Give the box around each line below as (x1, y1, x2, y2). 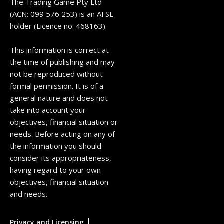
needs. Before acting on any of (10, 128, 115, 139)
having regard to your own (10, 164, 101, 175)
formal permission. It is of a (10, 80, 103, 91)
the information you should (10, 140, 101, 151)
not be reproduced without (10, 68, 103, 79)
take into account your (10, 104, 86, 115)
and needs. (10, 188, 47, 199)
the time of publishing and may (10, 56, 115, 67)
